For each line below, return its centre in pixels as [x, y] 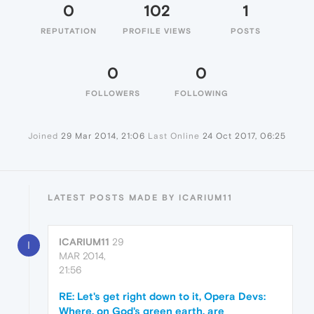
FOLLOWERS [113, 93]
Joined [43, 136]
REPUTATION [69, 31]
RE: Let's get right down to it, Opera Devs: [162, 296]
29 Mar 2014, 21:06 [103, 136]
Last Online [174, 136]
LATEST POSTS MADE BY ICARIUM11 [140, 198]
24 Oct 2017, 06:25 [244, 136]
